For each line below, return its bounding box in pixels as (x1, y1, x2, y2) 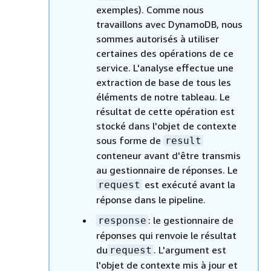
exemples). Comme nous (96, 3, 204, 16)
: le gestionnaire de (148, 214, 233, 226)
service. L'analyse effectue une (96, 61, 233, 74)
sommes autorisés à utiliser (96, 32, 219, 45)
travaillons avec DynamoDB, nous (96, 18, 243, 30)
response (98, 214, 146, 226)
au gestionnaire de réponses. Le (96, 163, 238, 176)
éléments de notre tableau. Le (96, 90, 230, 103)
